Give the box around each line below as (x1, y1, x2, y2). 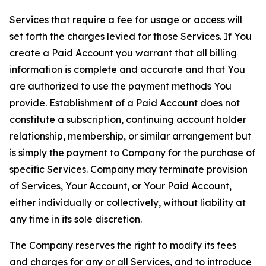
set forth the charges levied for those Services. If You (9, 30, 252, 42)
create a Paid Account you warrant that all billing (9, 47, 237, 59)
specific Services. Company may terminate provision (9, 163, 248, 175)
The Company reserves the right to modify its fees (9, 239, 236, 251)
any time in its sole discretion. (9, 213, 142, 225)
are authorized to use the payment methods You (9, 80, 232, 92)
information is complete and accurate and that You (9, 64, 245, 75)
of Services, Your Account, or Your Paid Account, (9, 180, 232, 192)
